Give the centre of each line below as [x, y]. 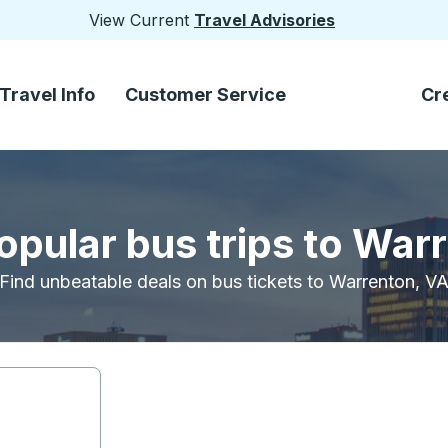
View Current [141, 20]
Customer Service [205, 94]
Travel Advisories [264, 20]
